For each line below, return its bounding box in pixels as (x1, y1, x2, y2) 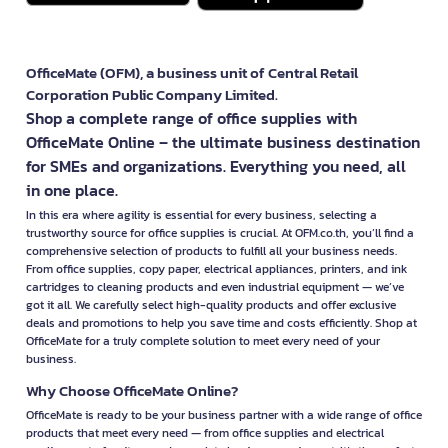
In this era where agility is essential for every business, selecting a (26, 206, 377, 225)
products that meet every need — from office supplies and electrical (26, 424, 384, 443)
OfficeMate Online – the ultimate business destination (26, 130, 420, 155)
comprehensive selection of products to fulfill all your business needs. (26, 242, 397, 261)
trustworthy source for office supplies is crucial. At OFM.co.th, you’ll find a (26, 224, 414, 243)
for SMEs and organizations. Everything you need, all (26, 154, 406, 179)
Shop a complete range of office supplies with (26, 106, 357, 131)
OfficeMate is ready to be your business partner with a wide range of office (26, 406, 422, 425)
